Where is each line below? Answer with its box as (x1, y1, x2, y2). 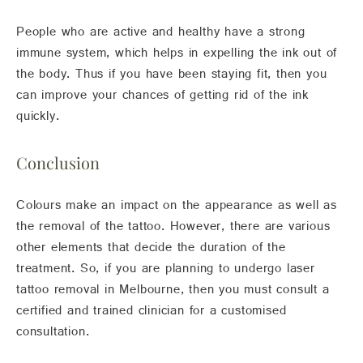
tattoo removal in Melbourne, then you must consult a (16, 281, 330, 305)
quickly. (16, 108, 60, 131)
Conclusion (16, 152, 100, 174)
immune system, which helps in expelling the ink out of (16, 45, 338, 68)
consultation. (16, 323, 90, 347)
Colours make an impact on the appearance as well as (16, 197, 337, 220)
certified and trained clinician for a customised (16, 302, 287, 326)
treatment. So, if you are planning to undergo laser (16, 260, 315, 284)
